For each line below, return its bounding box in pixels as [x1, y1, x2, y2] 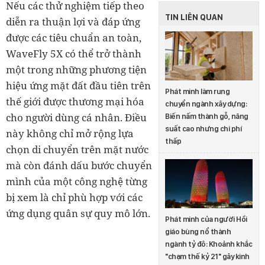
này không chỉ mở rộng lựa [6, 126, 134, 140]
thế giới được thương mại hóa [6, 94, 144, 108]
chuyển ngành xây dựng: [165, 99, 247, 108]
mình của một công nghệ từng [6, 174, 147, 188]
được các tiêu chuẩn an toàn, [6, 30, 141, 44]
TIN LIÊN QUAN [165, 12, 223, 22]
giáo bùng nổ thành [165, 227, 231, 237]
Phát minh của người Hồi [165, 215, 247, 224]
